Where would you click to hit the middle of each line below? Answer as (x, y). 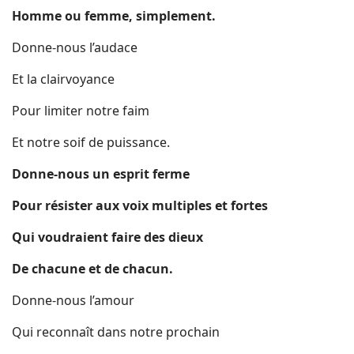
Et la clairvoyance (63, 79)
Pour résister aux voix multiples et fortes (140, 205)
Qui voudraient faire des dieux (107, 237)
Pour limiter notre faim (81, 111)
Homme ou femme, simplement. (114, 16)
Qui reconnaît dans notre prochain (116, 332)
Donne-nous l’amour (73, 300)
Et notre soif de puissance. (91, 142)
